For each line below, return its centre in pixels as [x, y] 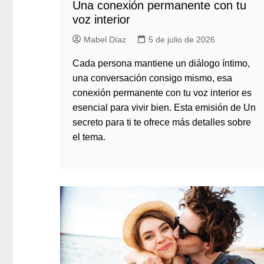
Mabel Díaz [105, 39]
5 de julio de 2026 [182, 39]
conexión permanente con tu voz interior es [162, 93]
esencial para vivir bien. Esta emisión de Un [164, 108]
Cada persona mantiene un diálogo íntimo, [161, 63]
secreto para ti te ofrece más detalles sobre [162, 122]
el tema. [89, 137]
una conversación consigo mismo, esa [152, 78]
